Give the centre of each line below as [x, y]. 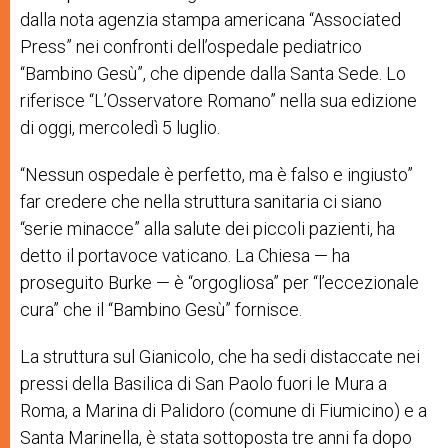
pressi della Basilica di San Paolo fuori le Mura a [203, 383]
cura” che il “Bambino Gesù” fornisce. [161, 309]
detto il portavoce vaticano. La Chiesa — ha [185, 255]
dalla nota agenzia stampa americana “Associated [210, 19]
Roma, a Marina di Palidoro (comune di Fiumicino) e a [223, 410]
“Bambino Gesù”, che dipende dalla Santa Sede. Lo [213, 73]
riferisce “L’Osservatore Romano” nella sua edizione [218, 100]
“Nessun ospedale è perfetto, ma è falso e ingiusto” [216, 174]
